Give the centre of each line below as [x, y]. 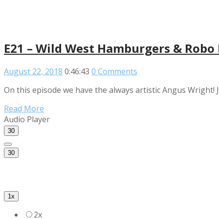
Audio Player [27, 119]
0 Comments [114, 71]
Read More [24, 108]
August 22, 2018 [33, 71]
